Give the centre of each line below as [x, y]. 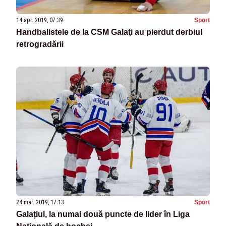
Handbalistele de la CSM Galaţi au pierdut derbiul [109, 32]
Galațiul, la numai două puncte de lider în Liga [103, 214]
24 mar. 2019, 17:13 [40, 202]
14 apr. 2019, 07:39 [40, 20]
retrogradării [40, 44]
